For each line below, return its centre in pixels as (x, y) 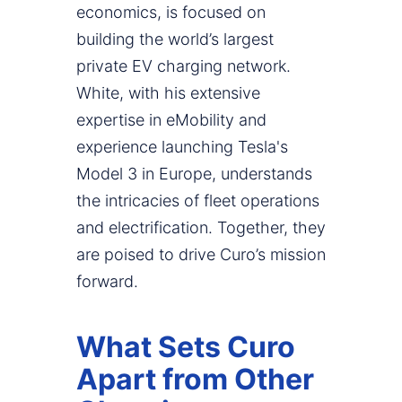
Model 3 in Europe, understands (194, 174)
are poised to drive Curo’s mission (201, 255)
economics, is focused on (171, 13)
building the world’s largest (175, 39)
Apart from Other (195, 380)
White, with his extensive (168, 93)
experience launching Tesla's (182, 147)
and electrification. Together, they (201, 228)
